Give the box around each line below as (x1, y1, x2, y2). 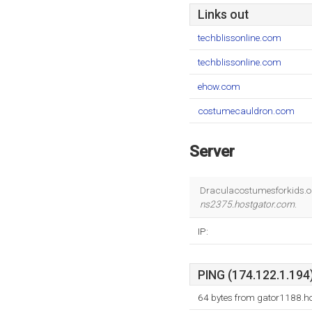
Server (189, 142, 235, 160)
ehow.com (198, 81, 240, 92)
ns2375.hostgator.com (200, 198, 295, 210)
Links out (198, 8, 249, 22)
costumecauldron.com (198, 105, 295, 116)
